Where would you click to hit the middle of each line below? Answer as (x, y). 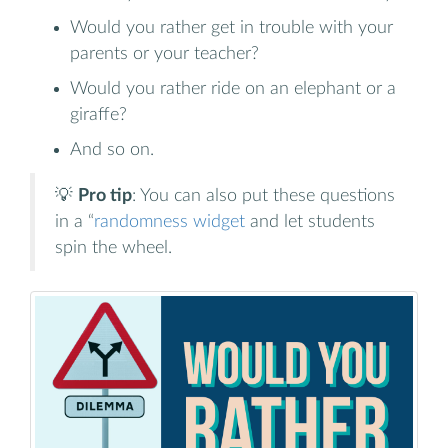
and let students (310, 221)
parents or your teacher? (164, 53)
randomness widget (169, 221)
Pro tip (105, 195)
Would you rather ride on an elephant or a (233, 88)
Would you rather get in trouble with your (231, 27)
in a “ (74, 221)
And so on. (112, 149)
